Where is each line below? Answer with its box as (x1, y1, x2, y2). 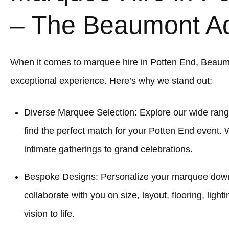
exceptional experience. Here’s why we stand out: (10, 76, 212, 86)
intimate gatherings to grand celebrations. (24, 144, 193, 154)
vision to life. (24, 209, 75, 219)
